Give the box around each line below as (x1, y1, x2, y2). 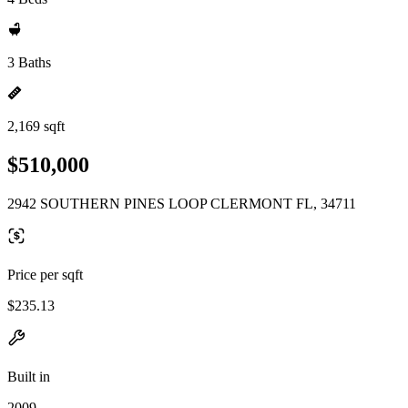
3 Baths (7, 55, 51, 70)
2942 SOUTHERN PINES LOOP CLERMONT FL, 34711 (7, 195, 356, 211)
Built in (7, 368, 50, 384)
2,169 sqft (7, 118, 65, 134)
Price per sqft (7, 266, 83, 282)
